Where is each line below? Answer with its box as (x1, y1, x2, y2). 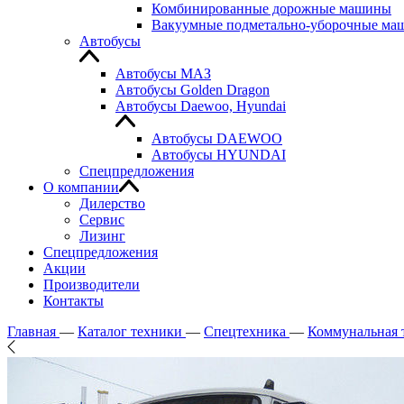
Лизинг (79, 228, 125, 243)
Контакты (43, 293, 104, 308)
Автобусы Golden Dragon (115, 82, 270, 97)
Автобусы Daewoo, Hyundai (115, 98, 286, 114)
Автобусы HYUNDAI (151, 147, 286, 162)
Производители (43, 277, 140, 292)
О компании (43, 179, 119, 195)
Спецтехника (204, 324, 286, 339)
